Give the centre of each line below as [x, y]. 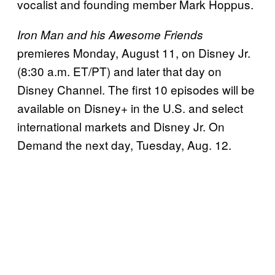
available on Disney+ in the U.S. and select [130, 108]
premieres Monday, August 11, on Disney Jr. [134, 53]
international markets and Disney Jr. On [121, 126]
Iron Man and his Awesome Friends [110, 35]
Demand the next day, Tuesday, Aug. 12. [124, 145]
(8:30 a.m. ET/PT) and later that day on [119, 71]
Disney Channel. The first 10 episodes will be [136, 90]
